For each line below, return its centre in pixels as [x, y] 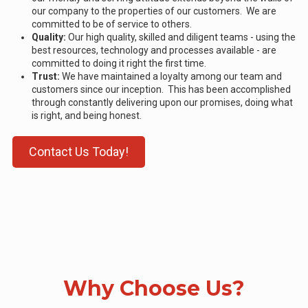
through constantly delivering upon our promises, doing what [162, 102]
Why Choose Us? [154, 288]
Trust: [47, 76]
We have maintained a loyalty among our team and [172, 76]
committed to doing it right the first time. [119, 63]
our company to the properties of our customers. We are [154, 11]
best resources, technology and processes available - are [154, 50]
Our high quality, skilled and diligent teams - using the [181, 37]
